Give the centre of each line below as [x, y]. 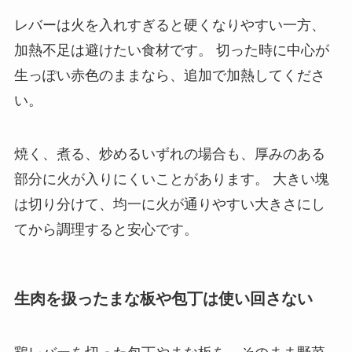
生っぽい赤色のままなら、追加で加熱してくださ [169, 75]
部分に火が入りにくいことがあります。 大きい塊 [171, 179]
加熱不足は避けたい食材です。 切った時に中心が [171, 50]
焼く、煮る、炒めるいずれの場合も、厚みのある [169, 154]
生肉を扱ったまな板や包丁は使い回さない [163, 298]
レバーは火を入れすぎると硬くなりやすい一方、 [169, 25]
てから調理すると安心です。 [106, 229]
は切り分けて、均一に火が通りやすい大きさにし [169, 204]
